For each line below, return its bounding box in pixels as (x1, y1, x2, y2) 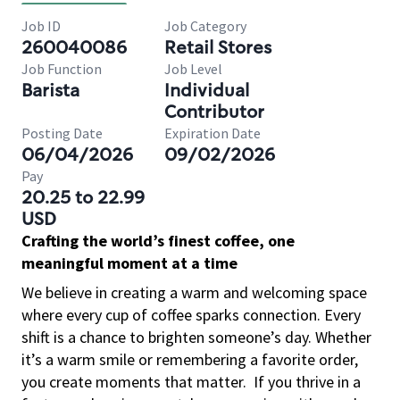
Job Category (164, 17, 246, 35)
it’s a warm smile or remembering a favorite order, (21, 349, 358, 370)
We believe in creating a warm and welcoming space (21, 282, 367, 303)
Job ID (21, 17, 61, 35)
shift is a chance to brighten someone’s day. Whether (21, 327, 371, 347)
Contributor (164, 100, 264, 123)
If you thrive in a (254, 371, 361, 392)
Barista (21, 79, 79, 102)
